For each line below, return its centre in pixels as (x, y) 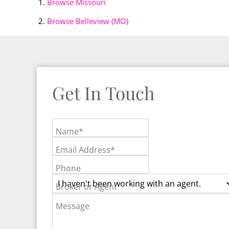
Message (73, 206)
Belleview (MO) (102, 21)
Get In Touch (104, 93)
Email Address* (85, 150)
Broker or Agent (86, 187)
